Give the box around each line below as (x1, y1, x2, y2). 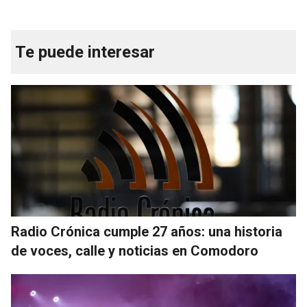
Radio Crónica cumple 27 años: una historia (11, 223, 282, 241)
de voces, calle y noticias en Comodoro (11, 243, 258, 260)
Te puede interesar (15, 42, 155, 62)
